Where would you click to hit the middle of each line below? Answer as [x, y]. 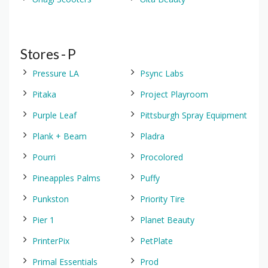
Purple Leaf [54, 115]
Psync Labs [162, 73]
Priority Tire [162, 199]
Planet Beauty [167, 220]
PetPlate [156, 241]
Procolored [162, 157]
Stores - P [48, 54]
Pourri [44, 157]
